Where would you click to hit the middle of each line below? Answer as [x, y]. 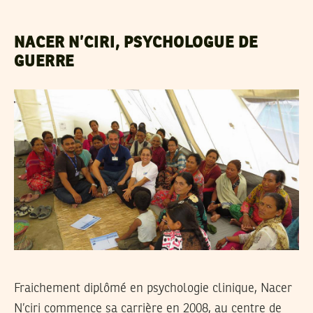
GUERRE [44, 62]
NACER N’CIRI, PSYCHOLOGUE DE [136, 43]
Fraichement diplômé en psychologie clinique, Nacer [153, 288]
